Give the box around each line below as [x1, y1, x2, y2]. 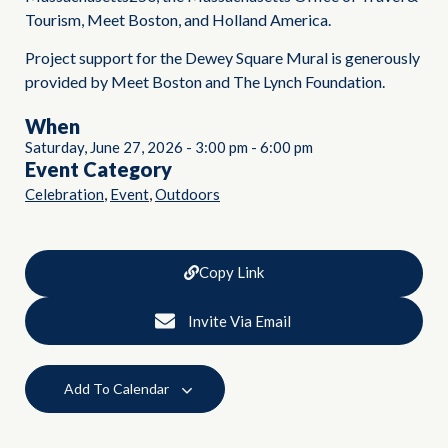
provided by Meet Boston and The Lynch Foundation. [25, 72, 385, 92]
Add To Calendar [64, 380, 172, 398]
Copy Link [199, 263, 264, 282]
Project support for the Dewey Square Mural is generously [25, 48, 420, 68]
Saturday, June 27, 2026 [25, 138, 183, 157]
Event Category [25, 157, 172, 182]
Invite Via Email [187, 312, 291, 331]
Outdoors [155, 185, 220, 204]
